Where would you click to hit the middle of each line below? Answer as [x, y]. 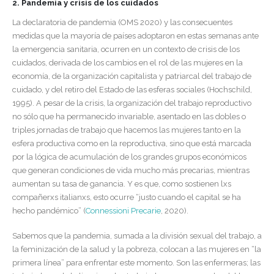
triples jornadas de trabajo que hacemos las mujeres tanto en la [127, 130]
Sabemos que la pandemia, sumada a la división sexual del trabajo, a [137, 235]
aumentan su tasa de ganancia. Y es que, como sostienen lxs [122, 184]
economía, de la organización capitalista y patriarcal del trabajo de [132, 76]
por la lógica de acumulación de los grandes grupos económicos [129, 157]
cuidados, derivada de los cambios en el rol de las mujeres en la [128, 63]
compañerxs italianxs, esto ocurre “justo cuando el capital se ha [127, 198]
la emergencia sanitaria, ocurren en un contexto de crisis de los [126, 50]
